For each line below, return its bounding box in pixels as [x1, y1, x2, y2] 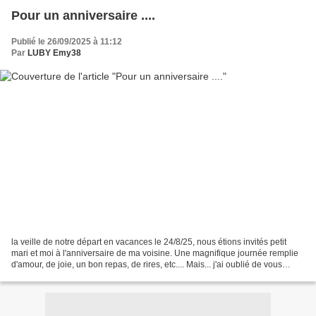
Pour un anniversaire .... [11, 8, 155, 23]
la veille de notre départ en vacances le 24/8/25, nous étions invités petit [11, 236, 286, 247]
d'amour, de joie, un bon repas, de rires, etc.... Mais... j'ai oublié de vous [11, 259, 282, 269]
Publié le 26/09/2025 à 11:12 [11, 37, 122, 47]
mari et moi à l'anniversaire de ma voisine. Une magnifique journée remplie [11, 248, 298, 258]
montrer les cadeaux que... [11, 270, 113, 281]
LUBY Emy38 [28, 48, 81, 59]
